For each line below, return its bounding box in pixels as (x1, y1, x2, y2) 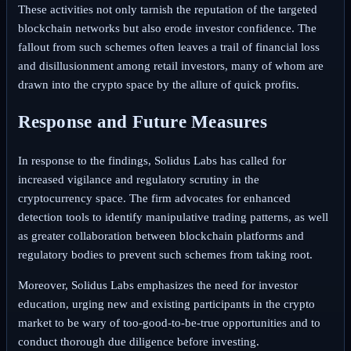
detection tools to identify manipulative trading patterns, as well (17, 210, 328, 223)
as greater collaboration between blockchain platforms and (17, 229, 304, 242)
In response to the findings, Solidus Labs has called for (17, 154, 286, 167)
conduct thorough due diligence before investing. (17, 335, 259, 348)
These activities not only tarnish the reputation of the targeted (17, 2, 317, 16)
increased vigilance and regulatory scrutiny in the (17, 172, 259, 186)
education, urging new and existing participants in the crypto (17, 298, 315, 310)
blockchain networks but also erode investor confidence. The (17, 21, 317, 34)
